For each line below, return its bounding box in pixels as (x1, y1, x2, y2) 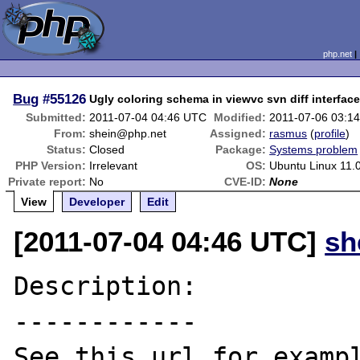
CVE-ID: (224, 175, 267, 188)
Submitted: (26, 111, 87, 124)
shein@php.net (89, 127, 167, 140)
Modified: (214, 111, 267, 124)
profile (314, 127, 346, 140)
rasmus (269, 127, 308, 140)
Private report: (8, 175, 87, 188)
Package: (215, 143, 267, 156)
